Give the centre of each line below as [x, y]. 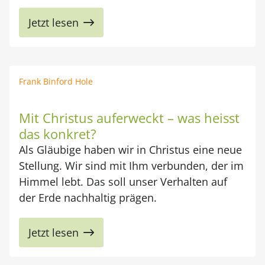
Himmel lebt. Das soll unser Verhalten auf [123, 182]
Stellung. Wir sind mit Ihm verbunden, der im [131, 166]
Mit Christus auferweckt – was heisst [129, 118]
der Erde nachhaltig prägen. [88, 198]
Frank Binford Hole [56, 81]
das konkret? [58, 134]
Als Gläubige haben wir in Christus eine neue [130, 150]
